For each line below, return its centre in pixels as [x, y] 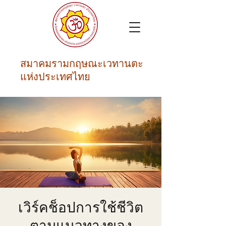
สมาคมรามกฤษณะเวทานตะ [82, 63]
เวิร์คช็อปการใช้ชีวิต [81, 207]
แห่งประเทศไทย [55, 76]
